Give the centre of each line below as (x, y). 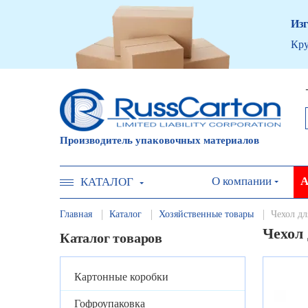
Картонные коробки (121, 277)
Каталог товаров (111, 238)
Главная (76, 214)
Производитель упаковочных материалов (159, 140)
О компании (242, 181)
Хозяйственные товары (206, 214)
